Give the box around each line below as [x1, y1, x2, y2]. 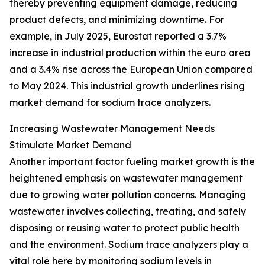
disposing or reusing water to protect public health [9, 222, 240, 234]
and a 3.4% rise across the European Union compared [9, 63, 253, 76]
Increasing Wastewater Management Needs [9, 122, 215, 135]
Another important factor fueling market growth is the [9, 156, 255, 168]
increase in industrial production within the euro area [9, 47, 251, 59]
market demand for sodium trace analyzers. [9, 96, 211, 109]
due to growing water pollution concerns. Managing [9, 189, 246, 201]
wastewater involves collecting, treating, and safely [9, 205, 246, 218]
